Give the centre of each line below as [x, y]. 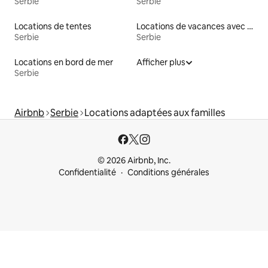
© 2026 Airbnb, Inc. [134, 160]
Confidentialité [87, 172]
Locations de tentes [53, 26]
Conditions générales [168, 172]
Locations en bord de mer [64, 62]
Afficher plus [161, 62]
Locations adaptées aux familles [155, 112]
